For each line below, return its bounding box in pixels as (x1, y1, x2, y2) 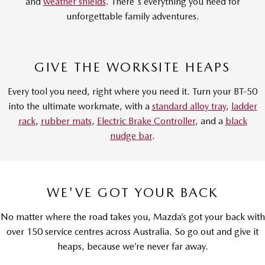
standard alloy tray (151, 101, 226, 112)
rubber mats (40, 115, 92, 127)
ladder (231, 101, 257, 112)
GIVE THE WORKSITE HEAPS (34, 59, 231, 75)
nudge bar (110, 130, 152, 141)
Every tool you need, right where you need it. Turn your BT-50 (8, 86, 257, 97)
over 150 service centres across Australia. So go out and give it (7, 226, 258, 237)
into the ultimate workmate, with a (8, 101, 152, 112)
